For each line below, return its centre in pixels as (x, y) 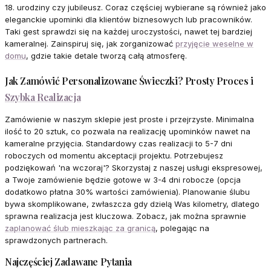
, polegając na (182, 228)
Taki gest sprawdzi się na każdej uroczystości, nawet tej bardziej (129, 32)
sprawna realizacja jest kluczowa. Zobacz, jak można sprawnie (126, 216)
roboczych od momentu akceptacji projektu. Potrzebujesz (114, 156)
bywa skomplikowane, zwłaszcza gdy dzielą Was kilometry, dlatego (132, 204)
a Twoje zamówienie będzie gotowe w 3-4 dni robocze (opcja (123, 180)
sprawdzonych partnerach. (56, 240)
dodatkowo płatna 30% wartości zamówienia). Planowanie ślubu (127, 192)
